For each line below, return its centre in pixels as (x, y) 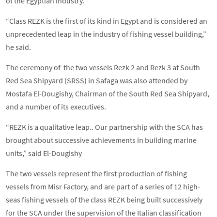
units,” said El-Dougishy (44, 153)
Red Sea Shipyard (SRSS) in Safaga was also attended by (97, 81)
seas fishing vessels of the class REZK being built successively (104, 200)
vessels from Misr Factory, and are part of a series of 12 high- (103, 187)
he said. (18, 47)
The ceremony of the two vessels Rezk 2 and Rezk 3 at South (103, 68)
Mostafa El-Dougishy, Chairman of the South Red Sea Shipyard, (108, 94)
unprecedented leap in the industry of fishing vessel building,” (106, 34)
